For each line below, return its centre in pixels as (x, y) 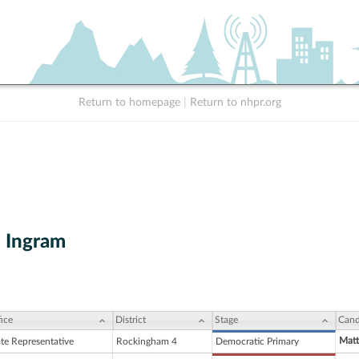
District (131, 320)
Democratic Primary (257, 342)
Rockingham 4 (147, 342)
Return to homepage (129, 103)
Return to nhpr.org (235, 103)
